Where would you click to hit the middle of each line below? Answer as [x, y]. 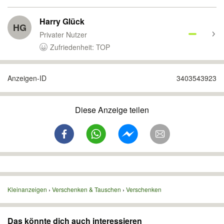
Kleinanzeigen [27, 189]
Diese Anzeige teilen [112, 110]
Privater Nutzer [63, 34]
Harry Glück [62, 21]
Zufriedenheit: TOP [80, 47]
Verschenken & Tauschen [86, 189]
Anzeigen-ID [27, 78]
